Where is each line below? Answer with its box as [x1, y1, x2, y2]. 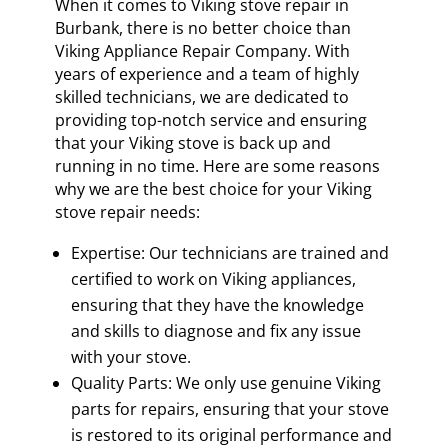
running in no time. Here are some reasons [54, 154, 380, 177]
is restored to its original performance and [70, 423, 392, 446]
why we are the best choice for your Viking [54, 177, 372, 200]
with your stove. [70, 345, 191, 368]
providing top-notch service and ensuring [54, 108, 367, 131]
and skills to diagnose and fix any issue [70, 319, 361, 342]
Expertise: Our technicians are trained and [70, 241, 389, 264]
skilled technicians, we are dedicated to [54, 85, 349, 108]
